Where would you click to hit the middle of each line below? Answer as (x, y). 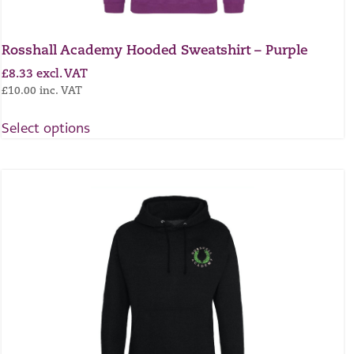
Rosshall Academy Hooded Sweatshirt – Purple (154, 51)
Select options (46, 128)
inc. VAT (61, 91)
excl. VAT (62, 74)
